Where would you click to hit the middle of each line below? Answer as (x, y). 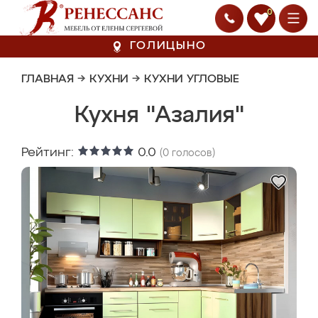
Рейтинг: (49, 153)
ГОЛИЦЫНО (168, 46)
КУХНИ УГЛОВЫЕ (192, 79)
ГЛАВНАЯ (48, 79)
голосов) (192, 153)
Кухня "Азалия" (159, 116)
